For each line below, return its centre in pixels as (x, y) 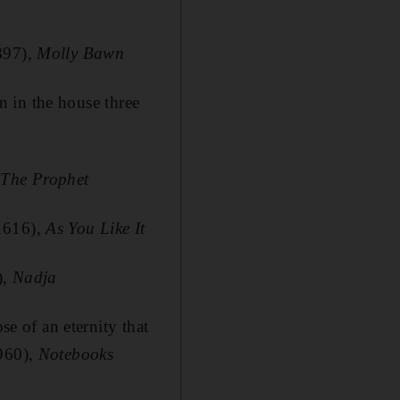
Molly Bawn (81, 53)
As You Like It (96, 228)
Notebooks (76, 354)
